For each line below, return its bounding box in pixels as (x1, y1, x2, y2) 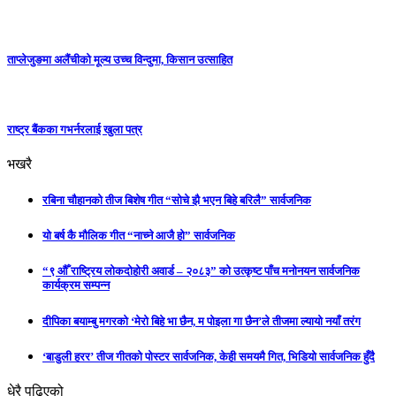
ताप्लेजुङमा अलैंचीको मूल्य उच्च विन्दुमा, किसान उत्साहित (7, 53, 232, 67)
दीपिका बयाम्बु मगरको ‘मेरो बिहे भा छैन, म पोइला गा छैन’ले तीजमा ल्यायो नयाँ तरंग (42, 314, 361, 328)
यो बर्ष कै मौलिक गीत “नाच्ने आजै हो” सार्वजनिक (42, 229, 235, 243)
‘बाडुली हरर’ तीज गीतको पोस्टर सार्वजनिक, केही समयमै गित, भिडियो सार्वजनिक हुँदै (42, 349, 375, 363)
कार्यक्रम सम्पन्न (42, 278, 110, 293)
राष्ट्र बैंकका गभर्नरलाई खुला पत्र (7, 122, 142, 136)
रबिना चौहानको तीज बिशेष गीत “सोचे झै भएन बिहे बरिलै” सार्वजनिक (42, 194, 311, 208)
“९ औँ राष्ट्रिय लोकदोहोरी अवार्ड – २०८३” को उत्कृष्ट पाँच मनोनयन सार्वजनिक (42, 264, 360, 278)
